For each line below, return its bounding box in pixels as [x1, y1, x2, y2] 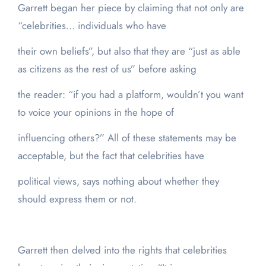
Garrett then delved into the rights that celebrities [17, 243, 227, 258]
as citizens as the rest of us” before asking [17, 62, 197, 77]
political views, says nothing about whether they [17, 174, 219, 189]
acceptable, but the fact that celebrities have [17, 148, 204, 163]
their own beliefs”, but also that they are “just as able [17, 44, 240, 59]
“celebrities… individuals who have [17, 18, 166, 33]
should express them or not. [17, 192, 137, 207]
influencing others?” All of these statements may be [17, 131, 236, 145]
